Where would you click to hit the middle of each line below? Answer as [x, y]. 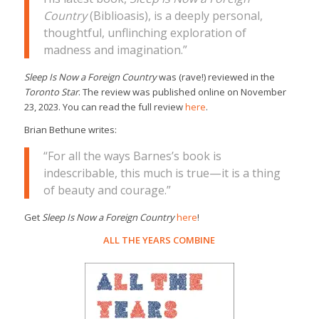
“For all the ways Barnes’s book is [132, 156]
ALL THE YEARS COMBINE [159, 240]
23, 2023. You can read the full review [104, 106]
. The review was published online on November [182, 91]
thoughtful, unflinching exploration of [145, 32]
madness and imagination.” [115, 49]
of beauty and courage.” [107, 190]
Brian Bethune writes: [70, 130]
